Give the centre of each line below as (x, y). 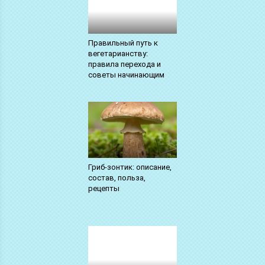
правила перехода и (124, 64)
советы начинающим (126, 75)
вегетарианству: (118, 53)
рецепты (104, 188)
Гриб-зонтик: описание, (130, 167)
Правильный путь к (123, 43)
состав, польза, (117, 177)
